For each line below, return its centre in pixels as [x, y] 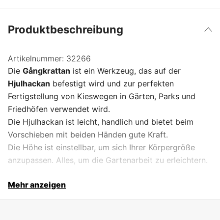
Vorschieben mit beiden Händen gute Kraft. [88, 135]
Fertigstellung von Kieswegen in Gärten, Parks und [102, 96]
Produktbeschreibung [66, 30]
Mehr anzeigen [37, 185]
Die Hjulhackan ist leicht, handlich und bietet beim [101, 122]
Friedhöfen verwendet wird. [59, 109]
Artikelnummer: [36, 59]
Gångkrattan [46, 71]
